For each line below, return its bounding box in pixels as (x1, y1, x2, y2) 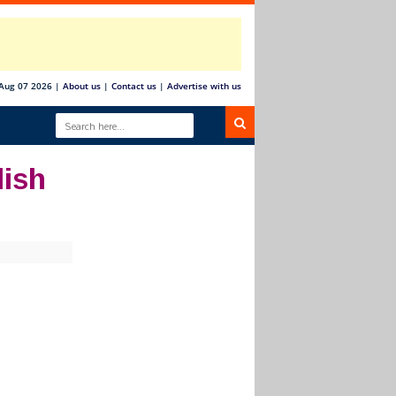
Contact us (111, 80, 156, 92)
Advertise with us (167, 80, 241, 92)
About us (63, 80, 101, 92)
